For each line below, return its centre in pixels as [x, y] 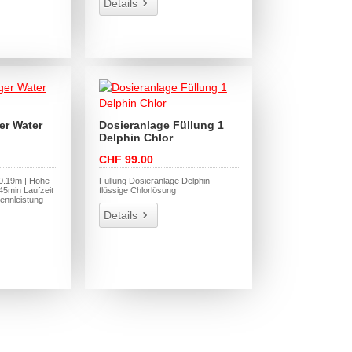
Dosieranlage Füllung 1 [161, 125]
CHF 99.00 [126, 160]
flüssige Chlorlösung [137, 191]
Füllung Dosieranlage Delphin [154, 181]
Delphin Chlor [136, 138]
